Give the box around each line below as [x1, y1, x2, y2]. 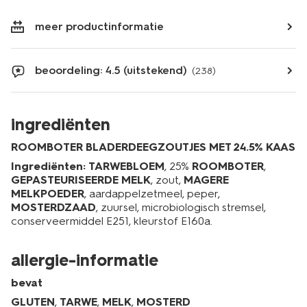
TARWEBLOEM [88, 160, 164, 173]
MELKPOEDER [11, 187, 84, 200]
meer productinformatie [35, 20, 164, 33]
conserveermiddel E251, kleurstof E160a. [11, 214, 212, 228]
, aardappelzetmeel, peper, [84, 187, 220, 200]
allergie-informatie [11, 250, 158, 270]
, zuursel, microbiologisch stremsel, [96, 201, 266, 214]
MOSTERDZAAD [11, 201, 96, 214]
